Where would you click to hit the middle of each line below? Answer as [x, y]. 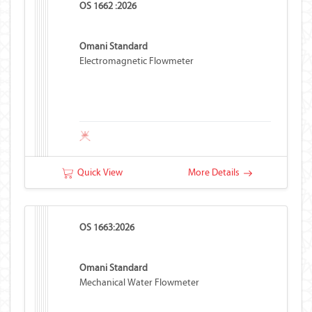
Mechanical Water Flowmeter [140, 282]
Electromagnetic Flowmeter [137, 61]
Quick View [98, 172]
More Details [216, 172]
